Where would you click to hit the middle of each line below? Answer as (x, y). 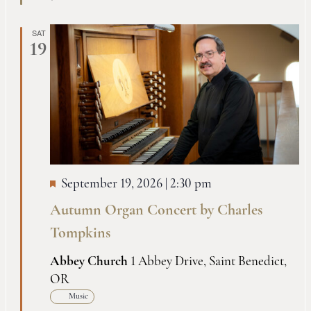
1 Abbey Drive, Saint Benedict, (208, 262)
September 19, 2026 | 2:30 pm (136, 184)
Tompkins (80, 233)
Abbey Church (90, 262)
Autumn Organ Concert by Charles (156, 210)
